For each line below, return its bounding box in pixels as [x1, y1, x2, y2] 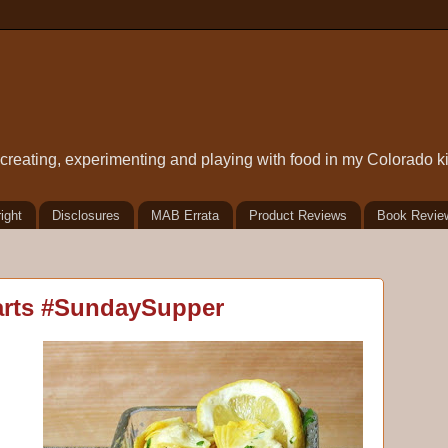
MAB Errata [150, 207, 219, 223]
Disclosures [52, 207, 121, 223]
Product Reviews [248, 207, 347, 223]
